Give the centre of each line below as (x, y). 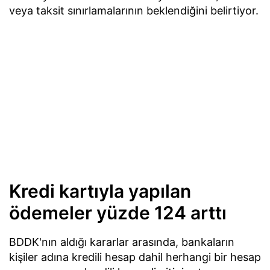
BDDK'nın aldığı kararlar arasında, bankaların (122, 242)
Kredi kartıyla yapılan (100, 191)
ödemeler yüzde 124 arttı (118, 212)
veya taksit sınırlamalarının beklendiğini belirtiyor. (134, 10)
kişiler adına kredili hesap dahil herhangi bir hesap (135, 257)
